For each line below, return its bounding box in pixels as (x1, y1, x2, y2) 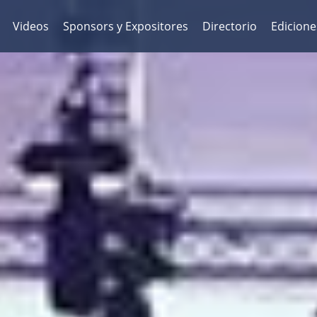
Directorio (202, 18, 257, 34)
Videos (13, 18, 49, 34)
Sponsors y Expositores (63, 18, 188, 34)
